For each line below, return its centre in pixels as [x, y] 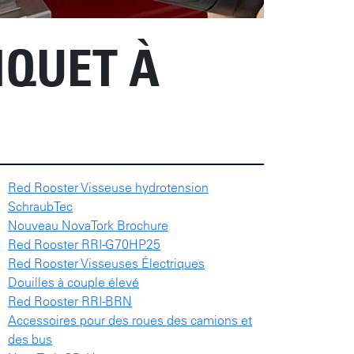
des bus [30, 339]
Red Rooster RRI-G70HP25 [84, 244]
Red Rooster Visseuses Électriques [106, 263]
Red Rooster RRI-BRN [70, 301]
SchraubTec [40, 206]
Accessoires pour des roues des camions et [130, 320]
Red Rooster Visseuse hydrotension [108, 187]
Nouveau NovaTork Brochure [88, 225]
